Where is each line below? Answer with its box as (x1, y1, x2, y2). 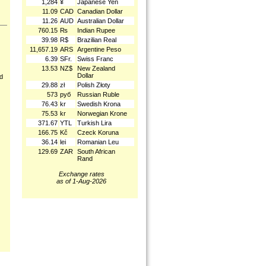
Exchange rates (58, 170, 104, 178)
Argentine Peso (77, 46, 121, 53)
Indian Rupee (77, 27, 115, 34)
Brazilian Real (77, 36, 116, 43)
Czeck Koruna (77, 129, 119, 136)
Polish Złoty (77, 81, 110, 88)
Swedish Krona (77, 100, 121, 107)
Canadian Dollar (77, 8, 123, 15)
